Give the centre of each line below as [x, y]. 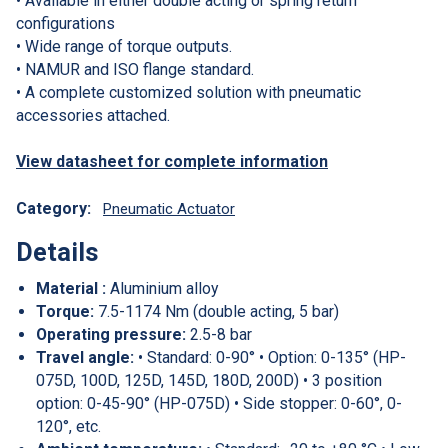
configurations [65, 23]
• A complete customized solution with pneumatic [188, 92]
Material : [71, 288]
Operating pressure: [111, 334]
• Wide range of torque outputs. [124, 46]
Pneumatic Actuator [169, 209]
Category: [53, 209]
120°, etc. [68, 426]
